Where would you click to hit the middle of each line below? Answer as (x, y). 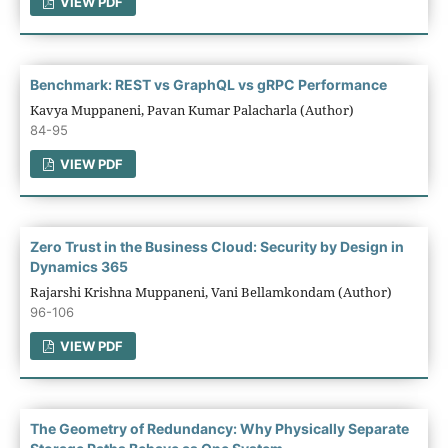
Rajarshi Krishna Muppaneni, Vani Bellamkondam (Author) (210, 291)
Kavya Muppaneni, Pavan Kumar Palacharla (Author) (191, 109)
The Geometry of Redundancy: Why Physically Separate (219, 428)
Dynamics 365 (78, 266)
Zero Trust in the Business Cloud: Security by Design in (216, 246)
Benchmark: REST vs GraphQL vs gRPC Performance (208, 84)
